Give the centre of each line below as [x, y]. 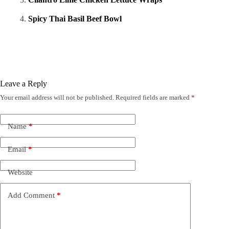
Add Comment [31, 196]
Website [20, 173]
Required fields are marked [153, 97]
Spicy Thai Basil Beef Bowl [75, 18]
